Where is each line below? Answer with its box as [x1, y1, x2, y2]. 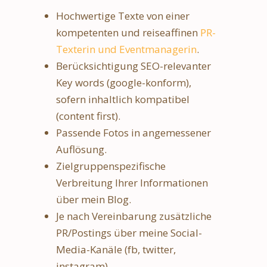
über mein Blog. [56, 192, 131, 206]
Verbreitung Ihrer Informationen [56, 175, 208, 190]
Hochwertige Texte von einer [56, 8, 190, 23]
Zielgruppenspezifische [56, 159, 166, 173]
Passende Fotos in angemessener [56, 125, 211, 139]
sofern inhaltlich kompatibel [56, 92, 190, 106]
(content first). [56, 108, 120, 123]
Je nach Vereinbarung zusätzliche [56, 209, 212, 223]
